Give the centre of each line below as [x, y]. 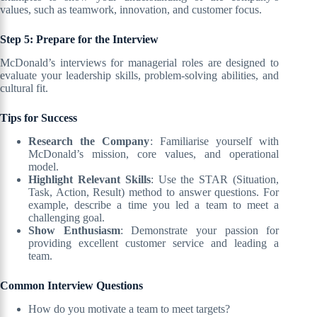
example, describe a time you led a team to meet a [154, 204]
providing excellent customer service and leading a [154, 243]
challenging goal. [67, 217]
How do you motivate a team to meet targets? [129, 309]
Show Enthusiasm [74, 230]
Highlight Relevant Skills [90, 179]
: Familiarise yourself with [214, 141]
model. [44, 166]
